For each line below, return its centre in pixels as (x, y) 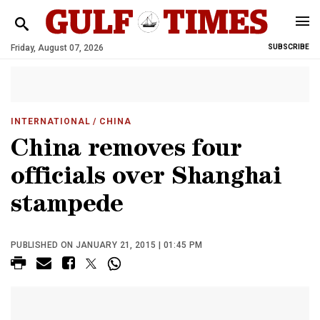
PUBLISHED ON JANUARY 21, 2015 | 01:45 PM (107, 245)
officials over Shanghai (146, 179)
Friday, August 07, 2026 (57, 48)
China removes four (126, 151)
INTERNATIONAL (51, 121)
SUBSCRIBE (289, 47)
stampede (67, 207)
